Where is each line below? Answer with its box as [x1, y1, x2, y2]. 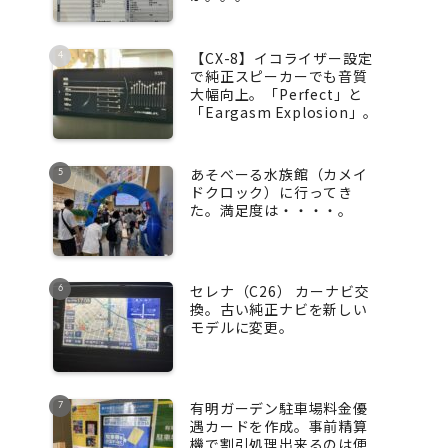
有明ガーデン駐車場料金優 [190, 397, 368, 418]
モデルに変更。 [190, 316, 294, 337]
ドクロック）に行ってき [190, 182, 353, 203]
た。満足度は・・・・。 [190, 200, 353, 221]
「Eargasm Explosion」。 [190, 101, 379, 122]
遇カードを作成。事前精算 [190, 415, 368, 436]
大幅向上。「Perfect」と [190, 83, 364, 104]
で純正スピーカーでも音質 [190, 65, 368, 86]
